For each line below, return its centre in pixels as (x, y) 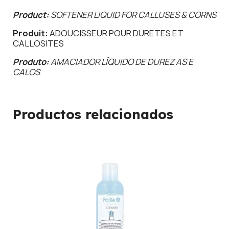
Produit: (31, 33)
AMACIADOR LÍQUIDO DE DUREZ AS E (122, 62)
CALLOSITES (38, 43)
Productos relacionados (93, 114)
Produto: (32, 62)
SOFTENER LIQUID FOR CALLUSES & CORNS (133, 15)
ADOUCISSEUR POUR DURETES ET (117, 33)
